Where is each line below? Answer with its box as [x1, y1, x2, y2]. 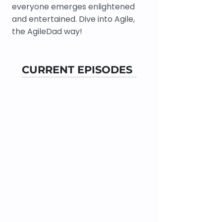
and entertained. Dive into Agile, [12, 13, 135, 25]
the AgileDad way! [12, 26, 82, 37]
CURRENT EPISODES [22, 63, 132, 76]
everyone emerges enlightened [12, 1, 135, 12]
